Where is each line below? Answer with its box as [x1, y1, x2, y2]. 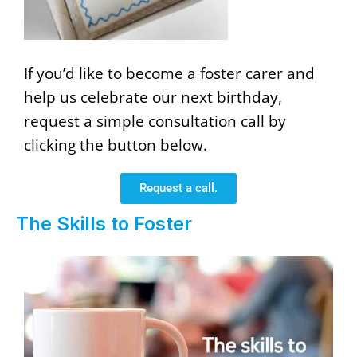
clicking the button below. [24, 134, 207, 156]
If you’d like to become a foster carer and [24, 62, 315, 84]
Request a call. [139, 181, 218, 196]
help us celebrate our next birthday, [24, 86, 282, 108]
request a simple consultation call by [24, 110, 286, 132]
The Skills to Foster [16, 212, 192, 236]
